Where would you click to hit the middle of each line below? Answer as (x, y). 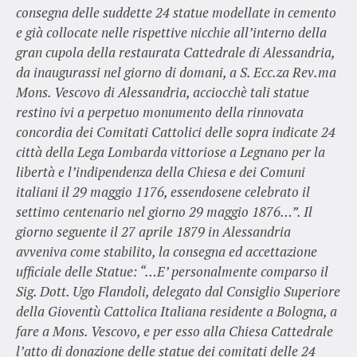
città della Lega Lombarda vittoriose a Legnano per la (170, 151)
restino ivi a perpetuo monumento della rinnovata (159, 112)
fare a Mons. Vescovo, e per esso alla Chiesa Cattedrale (174, 331)
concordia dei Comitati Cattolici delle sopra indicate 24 (175, 131)
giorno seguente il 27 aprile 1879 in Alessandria (153, 231)
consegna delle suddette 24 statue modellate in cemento (176, 12)
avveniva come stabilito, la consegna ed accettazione (166, 251)
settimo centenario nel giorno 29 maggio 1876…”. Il (164, 211)
